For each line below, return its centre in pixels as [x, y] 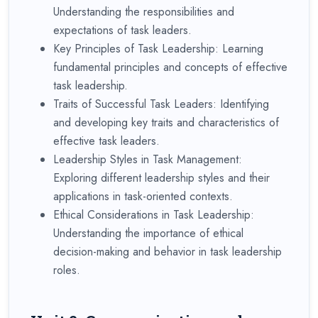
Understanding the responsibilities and [144, 11]
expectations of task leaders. [122, 30]
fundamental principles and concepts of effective [170, 67]
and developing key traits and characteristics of [166, 122]
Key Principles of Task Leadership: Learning [158, 48]
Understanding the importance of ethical [148, 233]
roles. [67, 270]
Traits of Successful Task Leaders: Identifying [161, 104]
